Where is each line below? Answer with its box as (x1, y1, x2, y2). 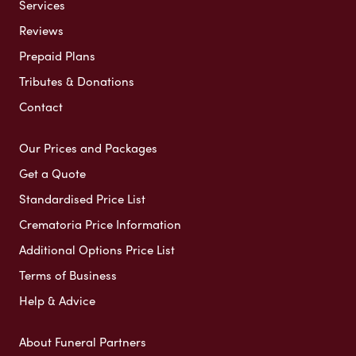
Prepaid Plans (19, 47, 95, 65)
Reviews (19, 21, 64, 40)
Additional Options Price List (19, 241, 175, 259)
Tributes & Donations (19, 72, 134, 91)
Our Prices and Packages (19, 139, 157, 157)
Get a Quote (19, 164, 86, 183)
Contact (19, 98, 63, 116)
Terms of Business (19, 266, 117, 284)
